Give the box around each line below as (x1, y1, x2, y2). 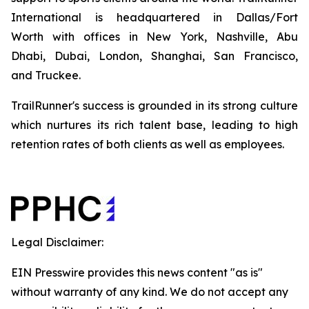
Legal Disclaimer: (11, 235, 103, 249)
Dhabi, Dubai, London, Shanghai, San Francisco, (11, 49, 298, 63)
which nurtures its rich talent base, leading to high (11, 118, 298, 132)
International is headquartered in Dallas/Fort (11, 10, 298, 24)
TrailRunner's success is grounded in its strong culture (11, 99, 298, 112)
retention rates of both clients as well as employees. (11, 137, 284, 151)
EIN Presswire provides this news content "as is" (11, 266, 263, 279)
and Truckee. (11, 68, 81, 82)
